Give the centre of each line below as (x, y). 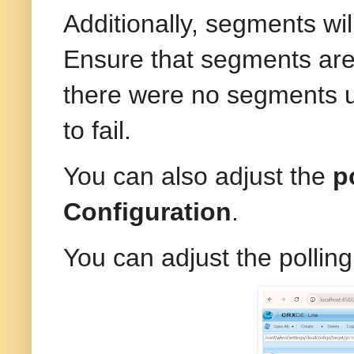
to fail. (97, 130)
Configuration (147, 211)
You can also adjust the (198, 176)
